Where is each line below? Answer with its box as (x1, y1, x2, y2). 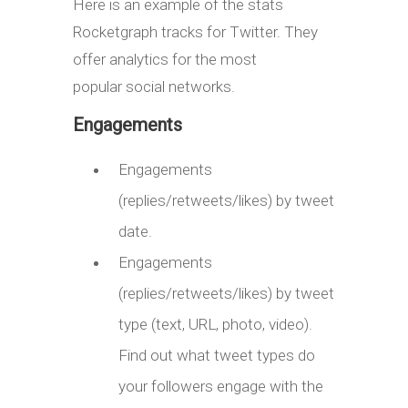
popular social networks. (73, 76, 235, 96)
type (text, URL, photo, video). (118, 314, 312, 333)
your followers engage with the (118, 376, 323, 395)
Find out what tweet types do (118, 345, 315, 364)
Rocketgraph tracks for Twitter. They (73, 22, 318, 41)
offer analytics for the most (73, 49, 257, 68)
